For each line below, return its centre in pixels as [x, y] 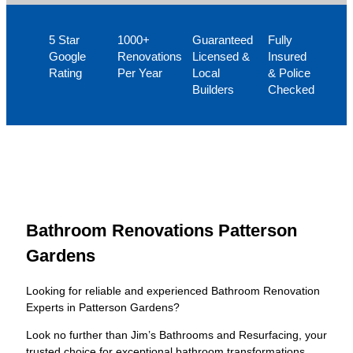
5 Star [64, 40]
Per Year [139, 73]
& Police [289, 73]
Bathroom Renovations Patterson [162, 230]
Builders [213, 89]
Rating [65, 73]
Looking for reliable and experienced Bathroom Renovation [173, 290]
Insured [287, 56]
